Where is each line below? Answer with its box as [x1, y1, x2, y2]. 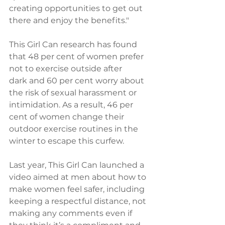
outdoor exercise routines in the [9, 124, 140, 134]
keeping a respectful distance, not [9, 196, 148, 206]
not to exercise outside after [9, 64, 124, 74]
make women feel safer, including [9, 184, 147, 194]
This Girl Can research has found [9, 40, 139, 50]
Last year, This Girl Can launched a [9, 160, 146, 170]
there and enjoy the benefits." [9, 16, 129, 26]
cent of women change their [9, 112, 126, 122]
